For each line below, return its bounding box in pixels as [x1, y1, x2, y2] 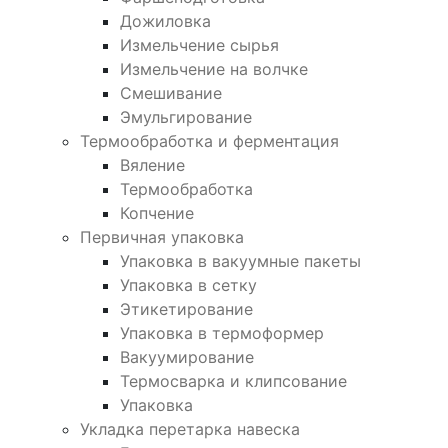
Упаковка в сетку [120, 274, 257, 295]
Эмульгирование [120, 106, 252, 127]
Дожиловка [120, 10, 211, 31]
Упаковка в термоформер [120, 322, 324, 343]
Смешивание [120, 82, 222, 103]
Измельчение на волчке [120, 58, 308, 79]
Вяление [120, 154, 185, 175]
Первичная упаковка [80, 226, 244, 247]
